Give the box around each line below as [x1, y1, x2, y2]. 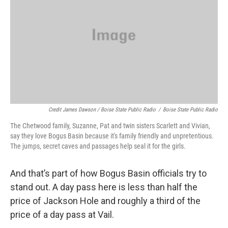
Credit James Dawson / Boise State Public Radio [48, 106, 156, 113]
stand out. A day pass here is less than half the [10, 181, 197, 192]
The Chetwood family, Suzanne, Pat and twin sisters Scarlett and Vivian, [10, 121, 210, 130]
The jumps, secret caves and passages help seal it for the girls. [10, 141, 186, 150]
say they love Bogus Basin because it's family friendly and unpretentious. [10, 131, 214, 140]
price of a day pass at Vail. [10, 209, 114, 220]
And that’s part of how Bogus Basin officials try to [10, 167, 207, 179]
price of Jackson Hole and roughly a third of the [10, 195, 201, 206]
